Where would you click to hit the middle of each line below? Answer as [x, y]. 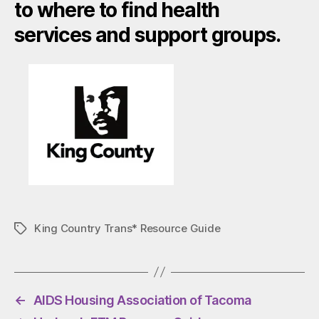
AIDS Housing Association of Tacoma [142, 300]
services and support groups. [150, 35]
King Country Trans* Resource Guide [127, 228]
